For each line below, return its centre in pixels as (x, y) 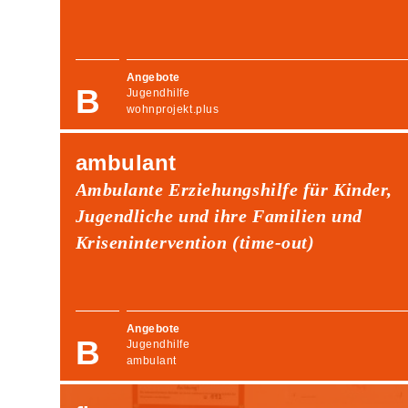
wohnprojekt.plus (173, 109)
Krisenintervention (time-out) (195, 242)
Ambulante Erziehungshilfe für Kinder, (234, 189)
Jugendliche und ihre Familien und (219, 215)
